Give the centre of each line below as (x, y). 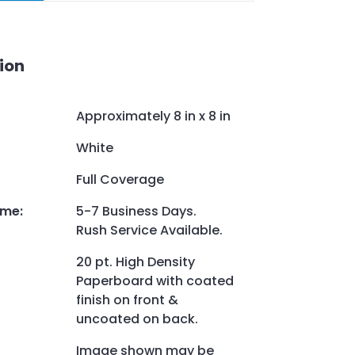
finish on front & (127, 300)
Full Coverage (120, 180)
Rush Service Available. (149, 231)
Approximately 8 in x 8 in (153, 116)
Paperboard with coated (155, 281)
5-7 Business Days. (136, 212)
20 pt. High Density (136, 262)
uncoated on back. (139, 319)
